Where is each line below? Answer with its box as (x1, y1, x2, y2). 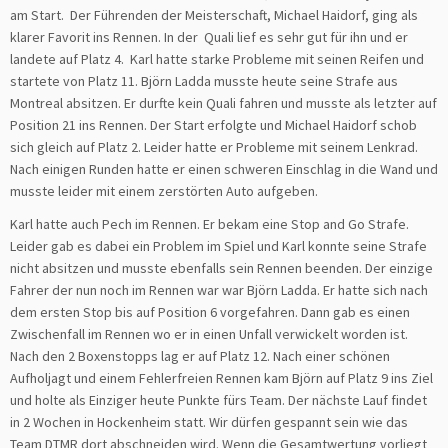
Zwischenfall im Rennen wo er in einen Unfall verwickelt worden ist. (10, 324, 408, 343)
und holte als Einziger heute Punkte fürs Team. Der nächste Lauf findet (10, 390, 427, 409)
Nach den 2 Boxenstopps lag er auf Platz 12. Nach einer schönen (10, 346, 390, 365)
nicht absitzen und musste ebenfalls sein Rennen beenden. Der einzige (10, 258, 433, 277)
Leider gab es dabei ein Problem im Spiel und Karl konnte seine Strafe (10, 236, 427, 255)
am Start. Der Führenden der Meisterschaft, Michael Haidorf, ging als (10, 5, 418, 24)
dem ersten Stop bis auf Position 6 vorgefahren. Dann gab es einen (10, 302, 410, 321)
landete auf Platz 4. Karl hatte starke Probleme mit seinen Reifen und (10, 49, 424, 68)
